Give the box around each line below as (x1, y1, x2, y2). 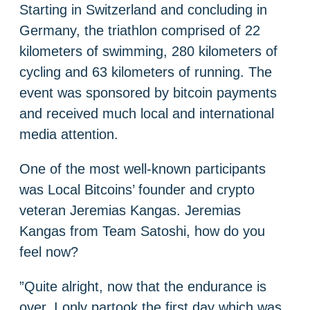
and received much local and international (19, 105, 274, 121)
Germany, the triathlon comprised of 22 (19, 22, 260, 38)
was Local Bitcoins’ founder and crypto (19, 181, 255, 197)
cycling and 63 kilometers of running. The (19, 64, 272, 80)
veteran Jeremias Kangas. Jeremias (19, 202, 241, 218)
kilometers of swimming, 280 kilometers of (19, 43, 277, 59)
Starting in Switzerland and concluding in (19, 1, 267, 17)
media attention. (19, 126, 118, 142)
